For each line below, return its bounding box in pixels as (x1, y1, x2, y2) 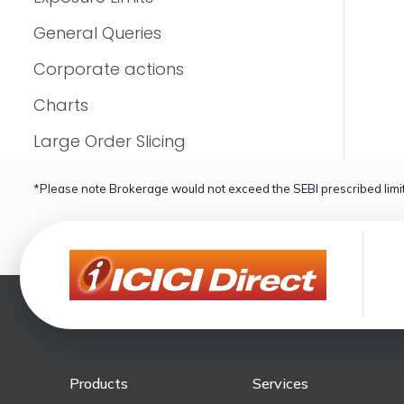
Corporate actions (33, 58, 184, 80)
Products (69, 374, 128, 392)
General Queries (33, 22, 161, 44)
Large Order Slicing (33, 130, 186, 152)
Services (252, 374, 309, 392)
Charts (33, 94, 88, 116)
